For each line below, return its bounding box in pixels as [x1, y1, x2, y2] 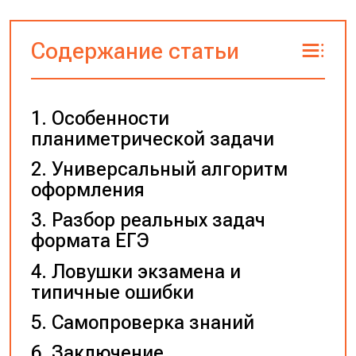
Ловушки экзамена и [51, 260, 241, 283]
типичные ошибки [30, 281, 194, 304]
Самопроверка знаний [51, 311, 254, 334]
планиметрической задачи [30, 128, 274, 151]
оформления [30, 179, 145, 202]
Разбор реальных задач [51, 209, 265, 232]
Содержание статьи [30, 37, 239, 64]
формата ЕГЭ [30, 230, 149, 253]
